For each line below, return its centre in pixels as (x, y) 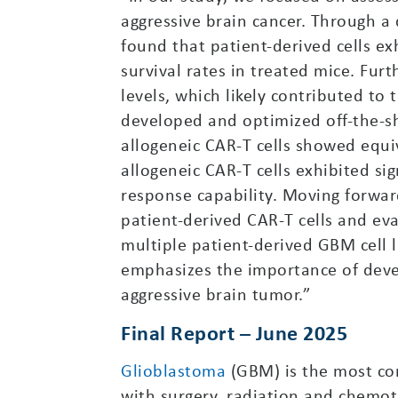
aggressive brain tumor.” (215, 293)
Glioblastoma (173, 370)
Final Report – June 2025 (234, 332)
